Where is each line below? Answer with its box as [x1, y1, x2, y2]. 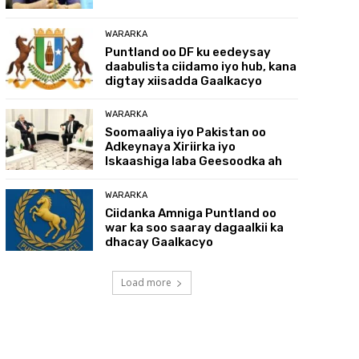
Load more [120, 275, 171, 289]
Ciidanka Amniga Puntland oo [105, 206, 277, 221]
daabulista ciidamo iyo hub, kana [105, 58, 297, 74]
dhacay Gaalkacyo [105, 235, 214, 250]
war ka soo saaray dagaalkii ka [105, 220, 284, 236]
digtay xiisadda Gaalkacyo [105, 73, 263, 88]
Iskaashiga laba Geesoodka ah [105, 154, 283, 169]
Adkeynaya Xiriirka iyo [105, 139, 236, 155]
